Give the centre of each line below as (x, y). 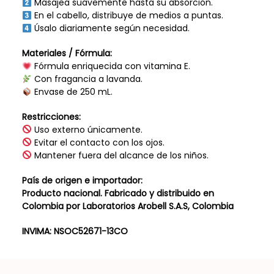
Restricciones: (51, 117)
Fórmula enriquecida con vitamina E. (111, 66)
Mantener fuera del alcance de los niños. (120, 155)
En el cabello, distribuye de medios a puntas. (127, 16)
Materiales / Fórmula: (67, 54)
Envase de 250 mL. (72, 92)
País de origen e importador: (82, 180)
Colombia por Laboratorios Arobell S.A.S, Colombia (128, 206)
